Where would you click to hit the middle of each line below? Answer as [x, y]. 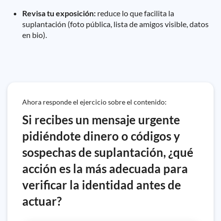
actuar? [42, 201]
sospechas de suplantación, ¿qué [108, 152]
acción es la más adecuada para [105, 168]
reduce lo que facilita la [135, 13]
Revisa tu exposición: [59, 13]
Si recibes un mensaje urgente [101, 120]
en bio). [35, 35]
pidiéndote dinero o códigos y [101, 136]
